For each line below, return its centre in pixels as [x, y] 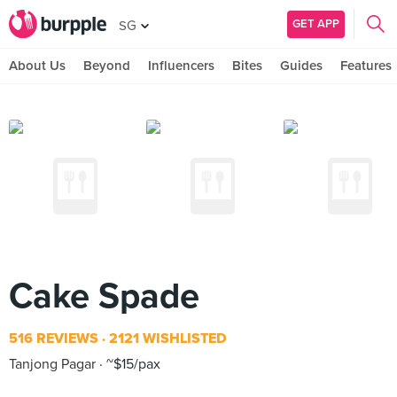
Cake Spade [104, 296]
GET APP [316, 23]
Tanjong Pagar [52, 364]
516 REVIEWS [54, 339]
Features [366, 66]
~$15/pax [132, 364]
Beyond [107, 66]
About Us [37, 66]
